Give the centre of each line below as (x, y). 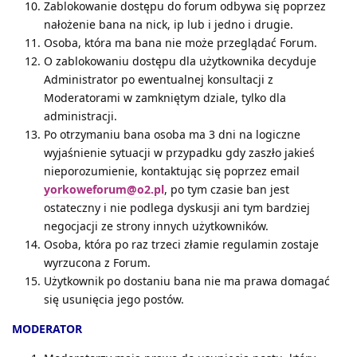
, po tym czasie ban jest (227, 189)
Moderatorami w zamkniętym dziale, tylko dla (165, 97)
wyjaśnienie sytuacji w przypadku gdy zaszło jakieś (179, 152)
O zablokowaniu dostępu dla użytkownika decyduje (180, 61)
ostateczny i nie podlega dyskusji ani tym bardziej (177, 207)
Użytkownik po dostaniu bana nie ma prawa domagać (187, 280)
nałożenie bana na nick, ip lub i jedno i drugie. (169, 24)
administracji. (80, 116)
